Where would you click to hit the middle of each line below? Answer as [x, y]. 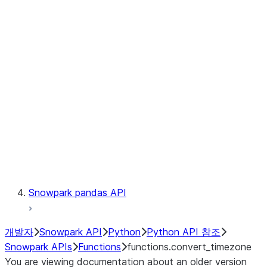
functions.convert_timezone [189, 247]
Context [95, 103]
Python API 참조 [184, 232]
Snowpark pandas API [77, 193]
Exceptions [101, 133]
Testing [93, 163]
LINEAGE [97, 73]
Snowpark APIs [38, 247]
